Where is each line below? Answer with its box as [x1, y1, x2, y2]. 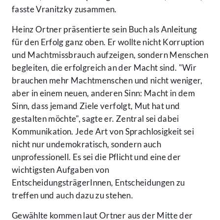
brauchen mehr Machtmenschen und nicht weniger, [12, 75, 203, 86]
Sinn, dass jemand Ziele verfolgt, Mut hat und [12, 101, 180, 111]
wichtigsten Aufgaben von [12, 165, 110, 175]
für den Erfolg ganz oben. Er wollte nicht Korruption [12, 37, 204, 48]
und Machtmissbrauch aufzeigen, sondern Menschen [12, 50, 208, 60]
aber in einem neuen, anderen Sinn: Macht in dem [12, 88, 195, 99]
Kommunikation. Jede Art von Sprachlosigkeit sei [12, 126, 194, 137]
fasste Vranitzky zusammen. [12, 4, 117, 15]
